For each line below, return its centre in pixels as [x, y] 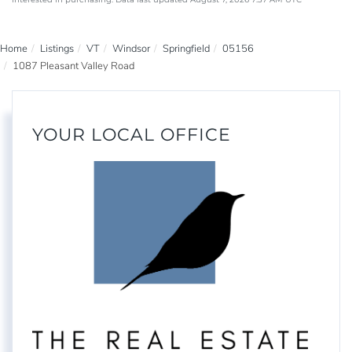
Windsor [131, 49]
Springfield [186, 49]
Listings [57, 49]
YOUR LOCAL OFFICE [132, 134]
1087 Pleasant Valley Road [73, 66]
